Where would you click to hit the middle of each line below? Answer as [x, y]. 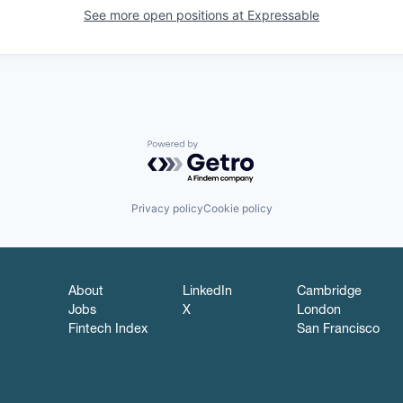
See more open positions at [166, 14]
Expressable [283, 14]
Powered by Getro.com [226, 148]
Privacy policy [167, 209]
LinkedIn [207, 293]
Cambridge [329, 293]
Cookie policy [237, 209]
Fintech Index [108, 331]
